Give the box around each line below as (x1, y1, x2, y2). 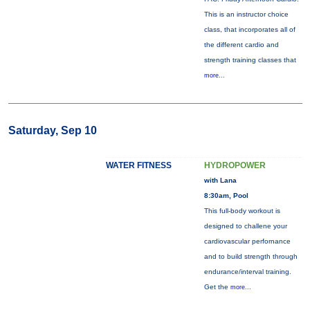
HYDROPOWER (203, 161, 266, 170)
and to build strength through (203, 253, 298, 260)
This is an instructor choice (203, 10, 289, 18)
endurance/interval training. (203, 268, 291, 275)
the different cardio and (203, 41, 279, 48)
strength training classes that (203, 56, 296, 64)
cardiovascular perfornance (203, 237, 291, 245)
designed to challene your (203, 222, 287, 230)
